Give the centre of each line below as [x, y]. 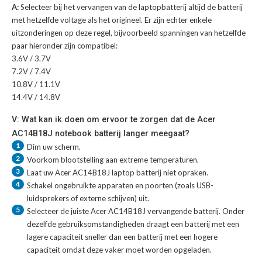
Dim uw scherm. [54, 147]
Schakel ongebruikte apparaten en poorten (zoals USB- [120, 186]
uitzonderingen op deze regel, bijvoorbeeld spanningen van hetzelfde [129, 33]
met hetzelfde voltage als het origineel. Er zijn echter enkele [112, 20]
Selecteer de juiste [59, 211]
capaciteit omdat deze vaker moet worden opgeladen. [119, 250]
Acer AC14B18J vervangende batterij [155, 211]
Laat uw [41, 173]
